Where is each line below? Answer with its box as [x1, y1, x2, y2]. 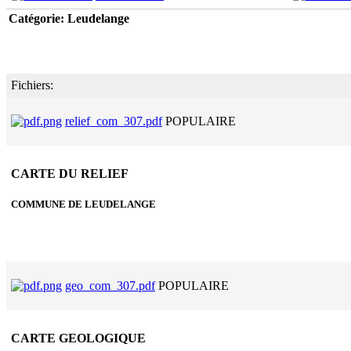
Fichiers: [11, 78, 53, 92]
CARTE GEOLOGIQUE [11, 331, 146, 346]
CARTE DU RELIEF [11, 167, 128, 181]
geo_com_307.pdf [65, 278, 155, 292]
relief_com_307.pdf [65, 114, 162, 128]
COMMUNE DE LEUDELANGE [11, 198, 156, 211]
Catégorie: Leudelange [9, 11, 129, 25]
